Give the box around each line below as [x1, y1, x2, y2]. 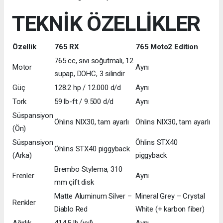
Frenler [12, 171, 34, 181]
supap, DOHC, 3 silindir [54, 69, 125, 79]
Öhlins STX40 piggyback [54, 144, 130, 154]
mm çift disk [54, 178, 94, 187]
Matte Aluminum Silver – [54, 192, 132, 201]
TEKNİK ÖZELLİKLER [12, 11, 200, 36]
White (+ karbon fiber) [135, 205, 205, 214]
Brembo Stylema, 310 [54, 165, 122, 174]
